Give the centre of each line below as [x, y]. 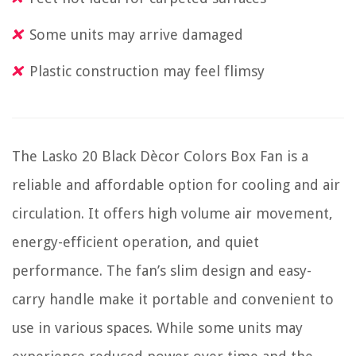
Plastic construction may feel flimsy [147, 72]
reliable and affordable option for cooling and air [176, 185]
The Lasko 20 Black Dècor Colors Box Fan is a [160, 157]
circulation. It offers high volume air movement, [172, 214]
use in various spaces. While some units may [157, 328]
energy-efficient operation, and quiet [135, 242]
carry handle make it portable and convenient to [173, 300]
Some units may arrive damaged [136, 35]
